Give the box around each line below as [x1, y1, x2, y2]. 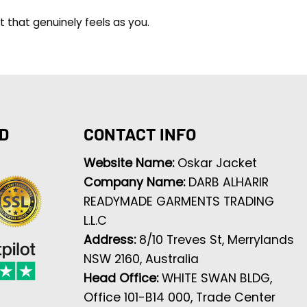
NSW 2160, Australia [83, 250, 199, 267]
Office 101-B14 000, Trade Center [83, 288, 275, 306]
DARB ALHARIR [188, 173, 269, 191]
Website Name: [83, 154, 177, 171]
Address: [83, 231, 139, 248]
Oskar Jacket [177, 154, 257, 171]
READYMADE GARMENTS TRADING [83, 193, 274, 210]
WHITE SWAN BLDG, [161, 269, 272, 286]
